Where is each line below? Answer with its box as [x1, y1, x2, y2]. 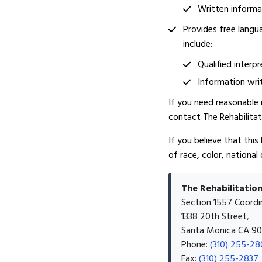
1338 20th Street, [181, 209, 249, 225]
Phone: [181, 237, 210, 253]
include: [183, 37, 212, 53]
